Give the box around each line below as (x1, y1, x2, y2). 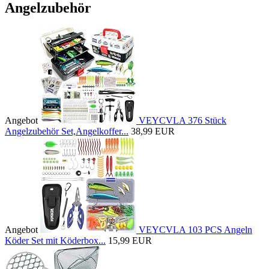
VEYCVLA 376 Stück (139, 115, 226, 126)
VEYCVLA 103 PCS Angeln (139, 225, 252, 235)
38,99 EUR (131, 126, 175, 137)
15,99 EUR (108, 235, 152, 246)
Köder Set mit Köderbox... (5, 235, 106, 246)
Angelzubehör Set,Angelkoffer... (5, 126, 128, 137)
